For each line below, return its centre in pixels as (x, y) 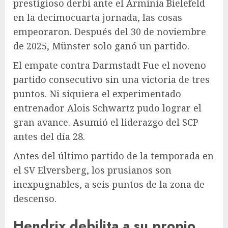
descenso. (35, 198)
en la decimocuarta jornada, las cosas (98, 17)
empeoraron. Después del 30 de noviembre (110, 31)
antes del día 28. (49, 136)
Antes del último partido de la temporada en (113, 155)
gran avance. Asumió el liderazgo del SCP (106, 122)
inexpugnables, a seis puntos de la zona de (109, 184)
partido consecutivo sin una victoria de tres (111, 79)
